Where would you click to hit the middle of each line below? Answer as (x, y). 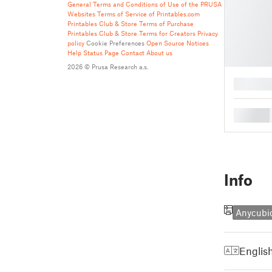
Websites (81, 14)
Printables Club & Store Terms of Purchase (131, 23)
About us (159, 53)
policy (76, 43)
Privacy (208, 33)
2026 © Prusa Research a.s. (108, 66)
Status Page (101, 53)
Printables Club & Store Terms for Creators (131, 33)
